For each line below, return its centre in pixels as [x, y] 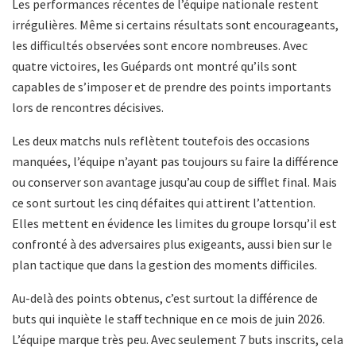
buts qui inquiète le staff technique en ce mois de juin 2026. [168, 319]
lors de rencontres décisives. [88, 108]
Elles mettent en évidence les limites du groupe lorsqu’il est [174, 224]
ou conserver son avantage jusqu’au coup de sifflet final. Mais [174, 182]
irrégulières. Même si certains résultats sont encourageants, [175, 25]
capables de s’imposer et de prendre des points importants [172, 87]
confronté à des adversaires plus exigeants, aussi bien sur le [172, 244]
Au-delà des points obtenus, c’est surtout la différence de [165, 298]
